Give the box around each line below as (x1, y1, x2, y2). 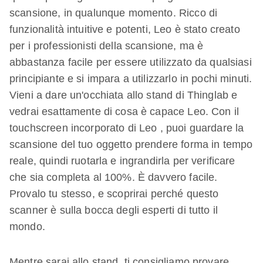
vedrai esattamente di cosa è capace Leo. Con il (9, 106, 240, 117)
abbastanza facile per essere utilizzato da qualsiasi (9, 56, 252, 68)
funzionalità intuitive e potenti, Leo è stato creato (9, 23, 240, 35)
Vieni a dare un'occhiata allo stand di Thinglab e (9, 89, 238, 101)
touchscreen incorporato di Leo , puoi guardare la (9, 122, 244, 134)
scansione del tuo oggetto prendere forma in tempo (9, 139, 253, 150)
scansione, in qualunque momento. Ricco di (9, 7, 218, 19)
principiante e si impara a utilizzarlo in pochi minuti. (9, 73, 252, 85)
